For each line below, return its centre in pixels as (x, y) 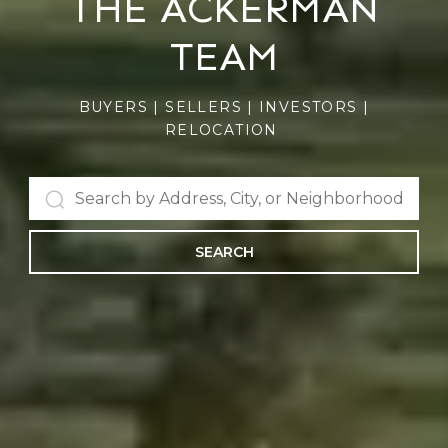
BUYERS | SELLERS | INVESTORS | (224, 107)
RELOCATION (224, 130)
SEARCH (224, 252)
